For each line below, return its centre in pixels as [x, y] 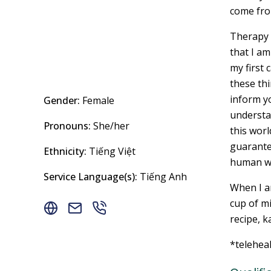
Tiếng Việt [111, 151]
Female [97, 100]
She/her [110, 126]
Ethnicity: [65, 151]
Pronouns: [67, 126]
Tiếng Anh [162, 177]
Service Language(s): [90, 177]
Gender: [62, 100]
